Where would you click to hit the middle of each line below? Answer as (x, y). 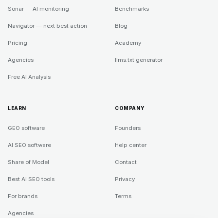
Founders (128, 128)
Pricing (18, 43)
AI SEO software (29, 145)
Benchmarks (132, 9)
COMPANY (130, 108)
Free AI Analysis (29, 77)
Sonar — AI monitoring (38, 9)
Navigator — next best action (47, 26)
